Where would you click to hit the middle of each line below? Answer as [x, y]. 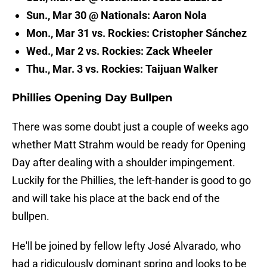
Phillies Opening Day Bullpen [92, 98]
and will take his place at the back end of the [116, 198]
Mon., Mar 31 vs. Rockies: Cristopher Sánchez [136, 33]
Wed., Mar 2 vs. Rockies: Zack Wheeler [119, 51]
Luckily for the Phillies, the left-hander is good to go [131, 181]
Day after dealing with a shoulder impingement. [124, 163]
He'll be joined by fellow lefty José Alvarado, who [126, 246]
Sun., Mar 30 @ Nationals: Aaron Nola [117, 15]
